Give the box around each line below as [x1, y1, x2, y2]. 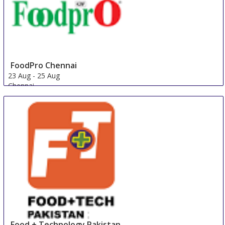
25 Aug [37, 71, 60, 81]
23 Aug [8, 71, 31, 81]
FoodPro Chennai [11, 60, 77, 71]
